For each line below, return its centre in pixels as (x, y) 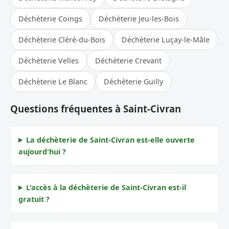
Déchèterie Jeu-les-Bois (139, 18)
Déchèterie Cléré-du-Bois (62, 39)
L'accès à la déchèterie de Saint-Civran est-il (106, 188)
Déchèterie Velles (49, 60)
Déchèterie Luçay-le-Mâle (166, 39)
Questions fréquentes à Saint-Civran (96, 109)
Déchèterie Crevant (128, 60)
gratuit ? (34, 199)
